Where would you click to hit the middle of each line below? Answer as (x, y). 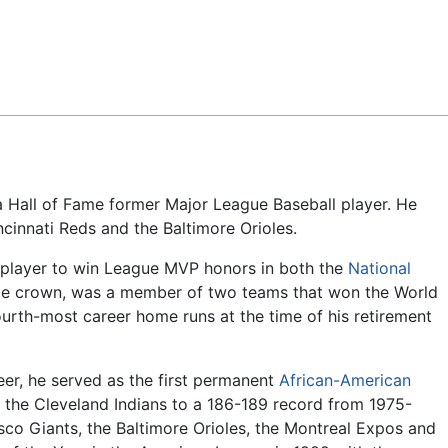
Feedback (64, 31)
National (379, 268)
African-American (345, 380)
